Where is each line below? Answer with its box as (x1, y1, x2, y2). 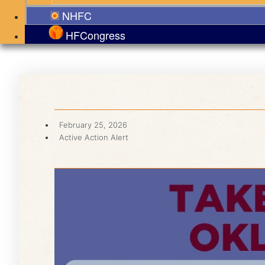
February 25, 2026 (59, 120, 127, 130)
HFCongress (65, 27, 125, 43)
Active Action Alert (59, 132, 128, 143)
